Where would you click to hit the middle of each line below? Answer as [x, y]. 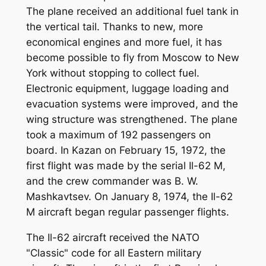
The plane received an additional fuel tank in [132, 12]
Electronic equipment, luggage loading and [127, 89]
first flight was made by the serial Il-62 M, [126, 166]
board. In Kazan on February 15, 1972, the [126, 151]
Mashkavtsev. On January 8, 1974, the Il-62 [129, 197]
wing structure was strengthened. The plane [132, 120]
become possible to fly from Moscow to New [132, 58]
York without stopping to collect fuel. [113, 73]
